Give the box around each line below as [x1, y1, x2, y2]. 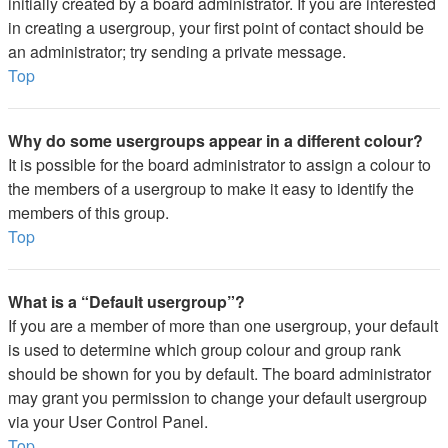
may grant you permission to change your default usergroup [8, 386, 427, 409]
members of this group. [8, 201, 169, 224]
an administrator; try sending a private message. [8, 40, 346, 63]
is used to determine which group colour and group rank [8, 338, 401, 361]
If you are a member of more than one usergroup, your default [8, 314, 438, 337]
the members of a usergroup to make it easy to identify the [8, 177, 414, 200]
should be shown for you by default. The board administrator [8, 362, 431, 385]
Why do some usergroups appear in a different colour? [8, 129, 423, 152]
